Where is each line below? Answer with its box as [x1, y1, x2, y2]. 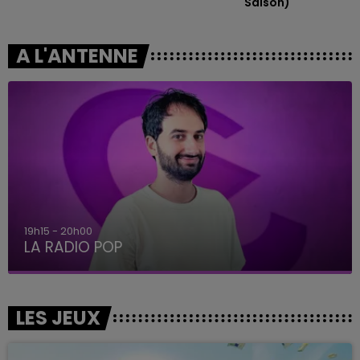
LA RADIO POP [24, 236, 122, 259]
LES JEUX [16, 305, 100, 332]
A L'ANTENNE [16, 42, 138, 69]
